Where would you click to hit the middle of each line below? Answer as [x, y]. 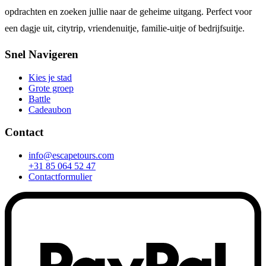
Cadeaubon [50, 109]
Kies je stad [50, 77]
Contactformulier [60, 177]
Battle [39, 99]
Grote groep [51, 88]
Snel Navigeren [42, 54]
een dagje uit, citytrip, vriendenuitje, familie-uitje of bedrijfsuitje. [125, 28]
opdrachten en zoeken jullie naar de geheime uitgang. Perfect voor [128, 12]
